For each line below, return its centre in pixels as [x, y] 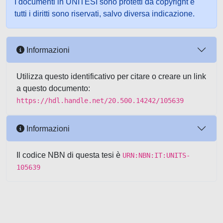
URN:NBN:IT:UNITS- [156, 155]
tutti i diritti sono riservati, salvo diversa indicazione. [105, 14]
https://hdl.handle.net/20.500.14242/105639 [100, 101]
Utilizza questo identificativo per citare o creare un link [111, 76]
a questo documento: [53, 88]
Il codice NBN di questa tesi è [69, 155]
